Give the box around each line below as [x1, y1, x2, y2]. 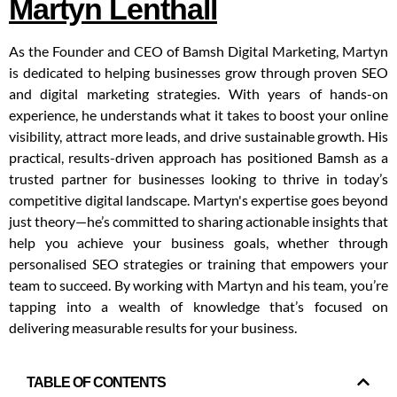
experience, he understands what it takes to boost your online [9, 105, 388, 123]
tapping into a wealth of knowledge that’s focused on [9, 297, 388, 315]
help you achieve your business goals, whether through [9, 233, 388, 251]
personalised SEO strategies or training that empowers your [9, 254, 388, 272]
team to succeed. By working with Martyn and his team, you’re [9, 276, 388, 293]
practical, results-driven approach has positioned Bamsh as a [9, 148, 388, 166]
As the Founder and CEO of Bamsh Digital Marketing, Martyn [9, 42, 388, 59]
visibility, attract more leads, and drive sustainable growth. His [9, 127, 388, 144]
